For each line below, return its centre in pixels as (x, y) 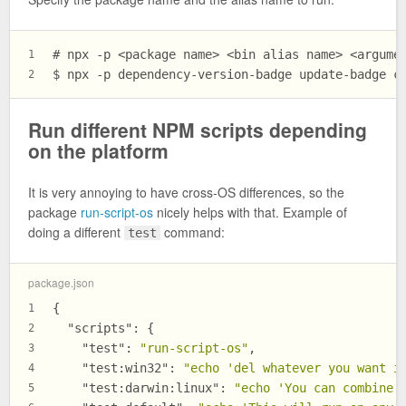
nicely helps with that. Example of (250, 212)
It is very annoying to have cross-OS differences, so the (186, 192)
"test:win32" (125, 368)
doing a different (76, 232)
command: (193, 232)
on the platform (98, 150)
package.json (61, 283)
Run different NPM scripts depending (198, 129)
